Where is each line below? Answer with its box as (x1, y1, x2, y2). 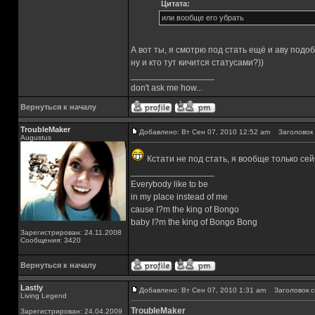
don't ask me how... (131, 83, 202, 93)
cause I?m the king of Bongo (131, 205, 239, 214)
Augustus (20, 134, 51, 141)
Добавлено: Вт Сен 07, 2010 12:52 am (139, 128, 270, 136)
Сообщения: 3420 (20, 236, 81, 244)
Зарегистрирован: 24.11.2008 (20, 228, 122, 236)
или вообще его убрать (161, 13, 244, 22)
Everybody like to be (131, 179, 208, 189)
